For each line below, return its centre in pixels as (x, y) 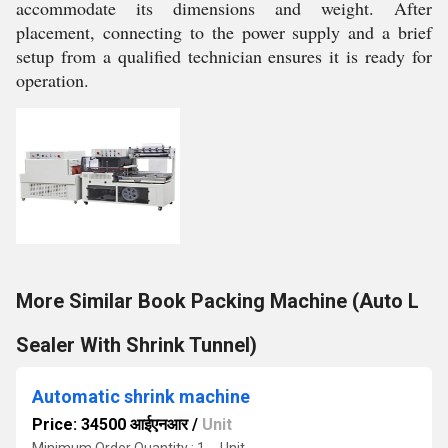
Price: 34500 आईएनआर (110, 424)
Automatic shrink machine (141, 396)
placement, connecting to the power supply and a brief (224, 32)
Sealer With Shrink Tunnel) (136, 345)
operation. (52, 80)
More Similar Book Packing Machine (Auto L (217, 301)
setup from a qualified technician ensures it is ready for (224, 56)
